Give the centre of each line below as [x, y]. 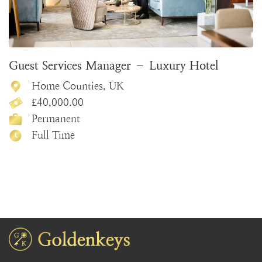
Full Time [52, 135]
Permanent [54, 118]
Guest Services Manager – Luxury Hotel [113, 65]
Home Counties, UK [76, 85]
